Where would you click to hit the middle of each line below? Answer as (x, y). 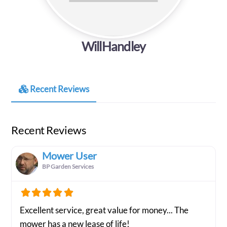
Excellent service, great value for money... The (104, 210)
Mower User (70, 156)
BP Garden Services (68, 167)
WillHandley (113, 46)
